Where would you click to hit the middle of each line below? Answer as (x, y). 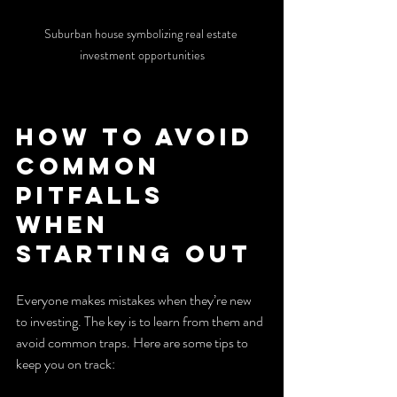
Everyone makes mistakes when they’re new (135, 300)
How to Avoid (140, 136)
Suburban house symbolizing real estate (142, 33)
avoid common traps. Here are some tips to (133, 342)
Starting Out (134, 253)
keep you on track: (66, 363)
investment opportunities (142, 54)
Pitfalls (95, 195)
